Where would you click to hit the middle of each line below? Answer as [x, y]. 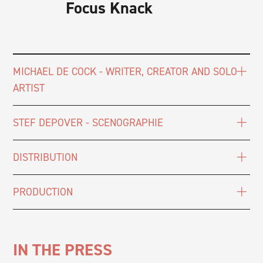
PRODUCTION [43, 192]
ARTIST [29, 88]
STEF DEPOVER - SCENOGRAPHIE [88, 122]
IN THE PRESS [63, 249]
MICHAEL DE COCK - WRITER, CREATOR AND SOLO [125, 71]
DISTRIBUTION [45, 157]
